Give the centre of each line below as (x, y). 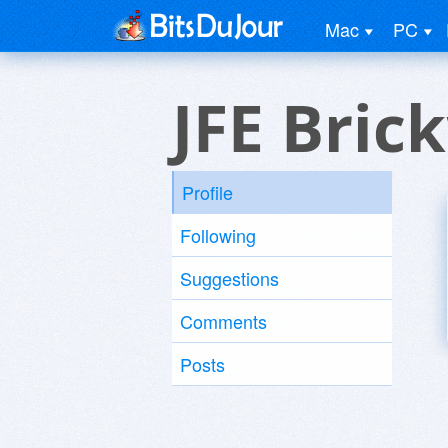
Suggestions (229, 278)
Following (218, 235)
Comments (223, 321)
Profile (207, 192)
